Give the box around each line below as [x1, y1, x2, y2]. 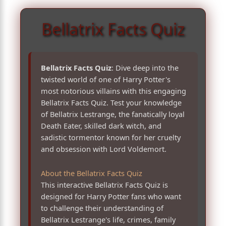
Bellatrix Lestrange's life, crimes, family [41, 214, 176, 225]
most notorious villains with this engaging [41, 85, 186, 96]
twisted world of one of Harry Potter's [41, 74, 171, 84]
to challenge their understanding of [41, 203, 163, 213]
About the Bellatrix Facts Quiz [41, 168, 142, 179]
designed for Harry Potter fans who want [41, 191, 181, 202]
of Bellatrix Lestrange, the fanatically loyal [41, 108, 185, 119]
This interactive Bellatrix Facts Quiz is [41, 180, 168, 190]
